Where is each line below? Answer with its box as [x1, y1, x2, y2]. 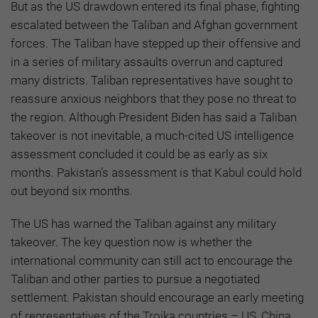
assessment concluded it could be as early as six [11, 146, 268, 161]
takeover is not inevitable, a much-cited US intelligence [11, 128, 294, 143]
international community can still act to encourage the [11, 253, 292, 268]
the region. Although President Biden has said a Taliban [11, 109, 297, 124]
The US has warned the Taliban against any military [11, 216, 276, 231]
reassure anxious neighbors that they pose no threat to [11, 91, 297, 106]
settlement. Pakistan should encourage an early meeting [11, 290, 304, 305]
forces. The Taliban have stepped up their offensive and [11, 35, 300, 50]
